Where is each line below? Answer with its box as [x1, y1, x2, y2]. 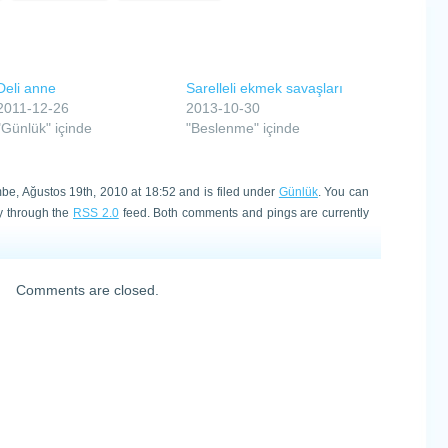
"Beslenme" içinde [185, 120, 300, 136]
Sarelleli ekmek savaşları [185, 80, 343, 96]
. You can [317, 185, 370, 198]
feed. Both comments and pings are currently [118, 206, 369, 219]
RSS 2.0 [73, 206, 119, 219]
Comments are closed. [15, 282, 159, 298]
